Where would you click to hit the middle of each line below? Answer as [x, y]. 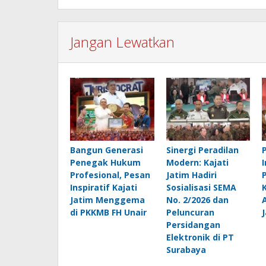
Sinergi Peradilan [202, 150]
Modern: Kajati [197, 163]
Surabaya [186, 250]
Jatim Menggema [107, 200]
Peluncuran [190, 213]
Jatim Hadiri [191, 175]
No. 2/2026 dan [197, 200]
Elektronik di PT [200, 237]
